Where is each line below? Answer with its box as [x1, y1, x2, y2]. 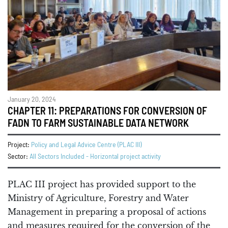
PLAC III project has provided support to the [8, 179, 196, 189]
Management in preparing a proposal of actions [8, 206, 206, 217]
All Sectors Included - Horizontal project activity [30, 153, 161, 160]
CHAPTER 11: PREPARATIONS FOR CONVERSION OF [8, 106, 207, 117]
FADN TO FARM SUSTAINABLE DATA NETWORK [8, 118, 189, 129]
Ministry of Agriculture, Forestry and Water [8, 192, 189, 203]
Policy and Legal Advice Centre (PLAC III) [31, 141, 141, 149]
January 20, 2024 [8, 96, 56, 103]
